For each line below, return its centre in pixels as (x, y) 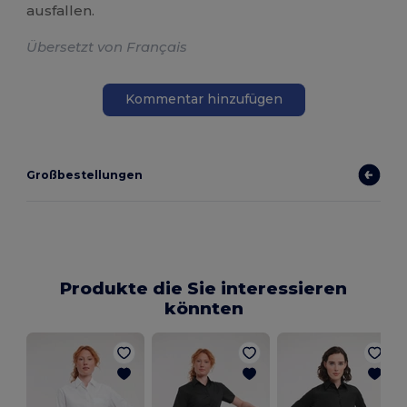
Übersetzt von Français (107, 46)
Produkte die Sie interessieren (203, 288)
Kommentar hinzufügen (203, 99)
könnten (203, 308)
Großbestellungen (85, 174)
